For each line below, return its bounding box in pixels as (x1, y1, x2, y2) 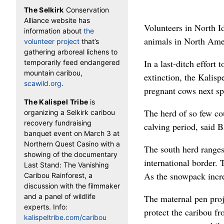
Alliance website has (24, 15, 90, 24)
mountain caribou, (24, 68, 82, 77)
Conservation (63, 5, 109, 14)
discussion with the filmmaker (24, 181, 120, 190)
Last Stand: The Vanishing (24, 160, 109, 169)
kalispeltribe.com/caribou (24, 212, 106, 221)
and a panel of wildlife (24, 191, 95, 200)
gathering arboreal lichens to (24, 47, 117, 56)
